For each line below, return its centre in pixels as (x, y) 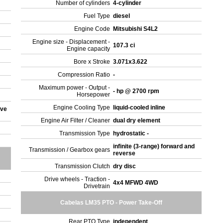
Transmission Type (85, 133)
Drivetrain (97, 186)
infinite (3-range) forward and (154, 146)
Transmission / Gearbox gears (70, 150)
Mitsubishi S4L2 (136, 29)
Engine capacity (89, 49)
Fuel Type (97, 16)
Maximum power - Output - (75, 88)
